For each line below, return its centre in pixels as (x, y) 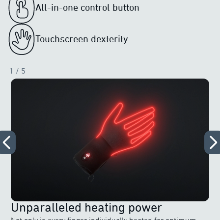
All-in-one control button (87, 7)
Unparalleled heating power (87, 207)
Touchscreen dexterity (82, 39)
